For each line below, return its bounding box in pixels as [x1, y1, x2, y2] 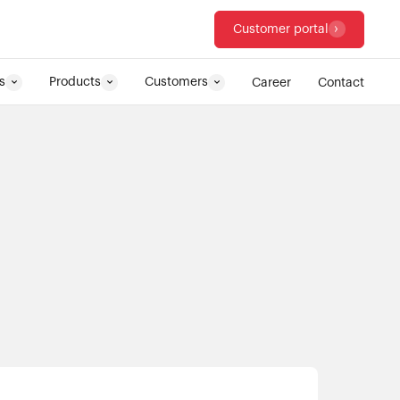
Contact [318, 76, 364, 89]
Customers [145, 76, 208, 88]
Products [49, 76, 101, 88]
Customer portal [233, 22, 329, 36]
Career [252, 76, 291, 89]
